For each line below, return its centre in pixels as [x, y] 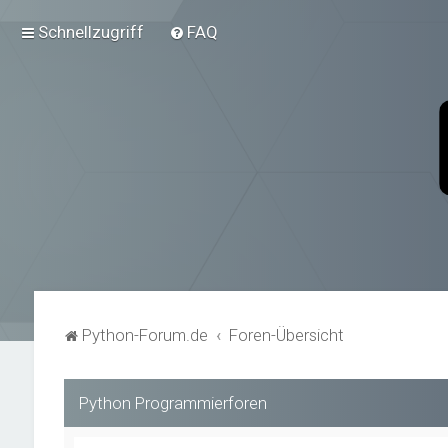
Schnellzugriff [91, 32]
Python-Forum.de [144, 335]
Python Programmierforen [172, 403]
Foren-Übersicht [287, 335]
